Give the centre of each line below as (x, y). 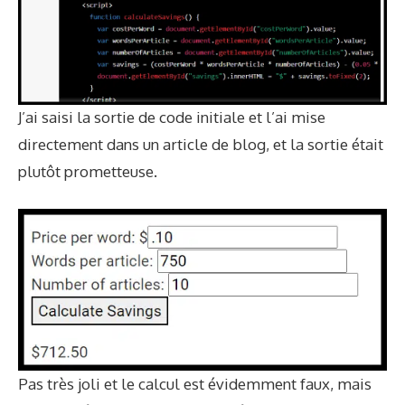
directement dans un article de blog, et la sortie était (201, 145)
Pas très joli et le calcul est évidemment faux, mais (195, 383)
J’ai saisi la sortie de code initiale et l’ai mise (172, 118)
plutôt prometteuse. (88, 172)
